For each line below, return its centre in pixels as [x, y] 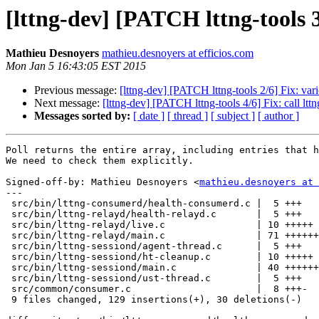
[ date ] [149, 116]
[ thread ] [188, 116]
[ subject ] [233, 116]
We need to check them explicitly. [100, 161]
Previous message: [77, 90]
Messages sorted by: [82, 116]
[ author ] [278, 116]
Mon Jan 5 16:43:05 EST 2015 [76, 66]
